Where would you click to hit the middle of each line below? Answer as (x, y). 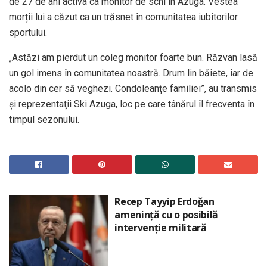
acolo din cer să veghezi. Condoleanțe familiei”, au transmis (133, 89)
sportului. (28, 33)
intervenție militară (161, 228)
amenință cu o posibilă (167, 215)
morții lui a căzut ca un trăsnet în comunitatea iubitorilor (123, 17)
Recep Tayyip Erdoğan (164, 202)
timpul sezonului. (44, 120)
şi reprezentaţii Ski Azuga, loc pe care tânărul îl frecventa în (132, 104)
